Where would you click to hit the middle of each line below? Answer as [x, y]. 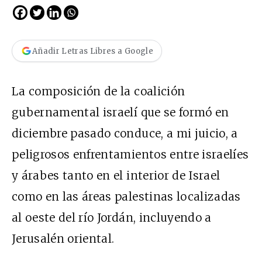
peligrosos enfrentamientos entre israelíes [130, 155]
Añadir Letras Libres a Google [93, 51]
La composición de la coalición [99, 92]
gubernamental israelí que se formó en [120, 113]
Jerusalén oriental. [68, 239]
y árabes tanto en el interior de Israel [116, 176]
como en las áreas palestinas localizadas [126, 197]
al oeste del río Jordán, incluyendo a [112, 218]
